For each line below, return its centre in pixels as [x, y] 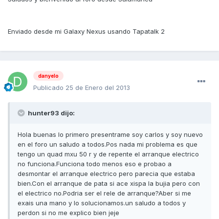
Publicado [49, 88]
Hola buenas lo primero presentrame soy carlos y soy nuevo [110, 134]
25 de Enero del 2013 [98, 88]
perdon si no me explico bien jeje [68, 213]
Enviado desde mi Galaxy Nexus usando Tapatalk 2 [86, 32]
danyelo [48, 76]
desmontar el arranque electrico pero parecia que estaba [106, 174]
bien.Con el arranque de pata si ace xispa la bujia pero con [109, 183]
